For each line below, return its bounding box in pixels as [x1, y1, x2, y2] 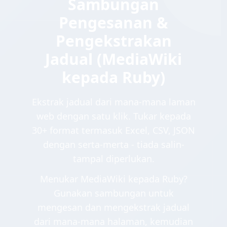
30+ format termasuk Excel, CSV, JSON [32, 124, 195, 137]
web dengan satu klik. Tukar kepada [36, 110, 191, 123]
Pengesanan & [59, 12, 168, 33]
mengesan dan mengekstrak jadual [37, 201, 190, 214]
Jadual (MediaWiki [45, 49, 182, 70]
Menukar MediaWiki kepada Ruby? [40, 173, 187, 185]
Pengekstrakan [55, 30, 172, 52]
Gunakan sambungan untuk [53, 187, 174, 200]
